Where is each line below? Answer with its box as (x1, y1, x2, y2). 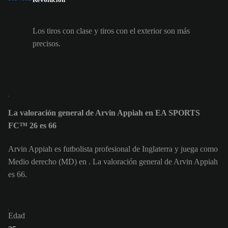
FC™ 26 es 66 (8, 121, 56, 130)
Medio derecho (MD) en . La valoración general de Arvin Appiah (8, 157, 218, 166)
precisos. (33, 39, 61, 48)
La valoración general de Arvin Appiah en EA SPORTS (8, 108, 200, 118)
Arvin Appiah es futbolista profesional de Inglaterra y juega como (8, 145, 218, 154)
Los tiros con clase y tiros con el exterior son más (33, 26, 190, 35)
